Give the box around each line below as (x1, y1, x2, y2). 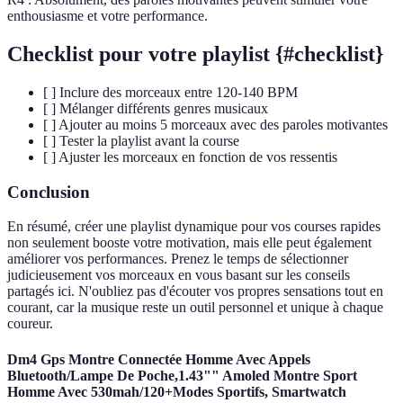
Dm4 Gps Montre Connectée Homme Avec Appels (7, 351, 310, 367)
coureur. (7, 316, 53, 332)
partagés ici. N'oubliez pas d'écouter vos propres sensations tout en (7, 283, 383, 300)
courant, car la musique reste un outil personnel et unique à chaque (7, 300, 383, 316)
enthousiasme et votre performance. (7, 8, 208, 24)
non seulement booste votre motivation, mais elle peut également (7, 235, 372, 251)
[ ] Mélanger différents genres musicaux (43, 100, 268, 116)
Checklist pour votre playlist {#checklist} (7, 42, 383, 67)
